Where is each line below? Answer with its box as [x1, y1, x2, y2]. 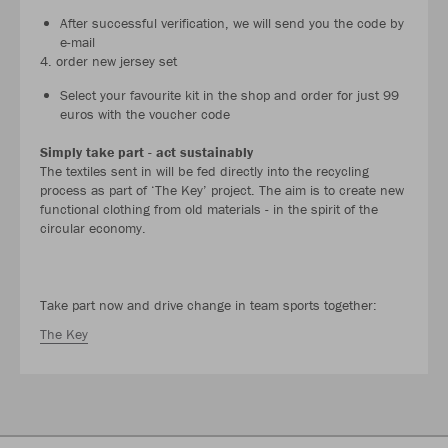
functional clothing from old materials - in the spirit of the [40, 199, 378, 218]
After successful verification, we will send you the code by [60, 13, 404, 32]
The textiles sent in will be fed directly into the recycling [40, 161, 369, 180]
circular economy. [40, 218, 146, 237]
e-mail [60, 32, 95, 51]
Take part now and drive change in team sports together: [40, 295, 377, 314]
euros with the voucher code [60, 104, 230, 123]
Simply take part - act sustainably [40, 142, 253, 161]
